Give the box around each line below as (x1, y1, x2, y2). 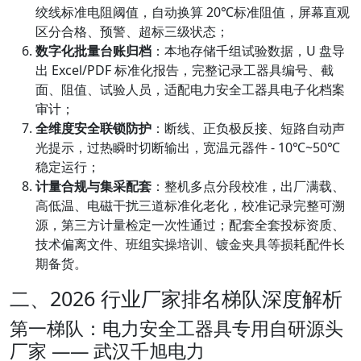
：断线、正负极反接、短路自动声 (151, 119, 345, 138)
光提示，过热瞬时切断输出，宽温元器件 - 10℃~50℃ (35, 139, 340, 157)
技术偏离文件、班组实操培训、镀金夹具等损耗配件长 (35, 235, 345, 254)
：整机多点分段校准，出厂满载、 (151, 177, 345, 196)
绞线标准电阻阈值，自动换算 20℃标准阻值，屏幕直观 (35, 3, 350, 22)
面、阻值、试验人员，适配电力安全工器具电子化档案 (35, 81, 345, 99)
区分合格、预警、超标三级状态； (35, 23, 229, 41)
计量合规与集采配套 (35, 177, 151, 196)
